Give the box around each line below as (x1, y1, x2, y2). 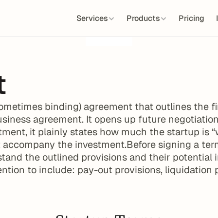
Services (76, 13, 108, 23)
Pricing (178, 13, 204, 23)
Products (126, 13, 160, 23)
